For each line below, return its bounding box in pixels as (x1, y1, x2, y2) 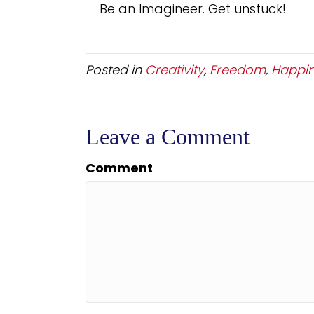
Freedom (210, 60, 266, 78)
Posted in (86, 60, 145, 78)
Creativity (145, 60, 204, 78)
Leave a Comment (86, 123, 250, 149)
